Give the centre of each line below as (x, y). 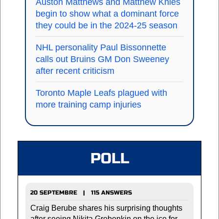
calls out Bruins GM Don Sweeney (102, 59)
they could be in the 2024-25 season (107, 25)
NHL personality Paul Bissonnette (101, 47)
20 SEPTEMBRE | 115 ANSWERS (81, 192)
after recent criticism (75, 71)
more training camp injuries (88, 104)
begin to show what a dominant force (107, 13)
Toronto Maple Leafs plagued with (101, 93)
